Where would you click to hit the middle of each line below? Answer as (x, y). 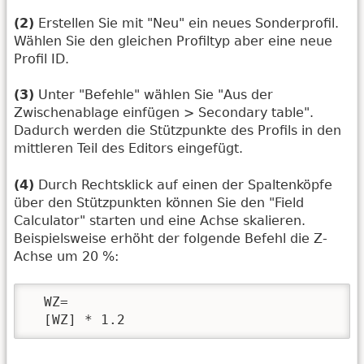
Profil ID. (41, 58)
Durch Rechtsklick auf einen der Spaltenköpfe (183, 184)
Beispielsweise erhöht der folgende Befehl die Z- (171, 238)
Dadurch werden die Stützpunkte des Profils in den (178, 131)
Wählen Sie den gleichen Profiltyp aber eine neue (173, 41)
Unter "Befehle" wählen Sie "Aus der (154, 95)
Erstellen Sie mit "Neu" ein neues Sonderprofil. (186, 23)
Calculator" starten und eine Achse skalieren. (160, 220)
